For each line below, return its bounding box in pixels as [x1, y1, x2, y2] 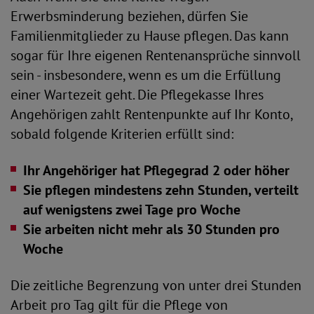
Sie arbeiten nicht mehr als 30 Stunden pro [23, 220, 280, 238]
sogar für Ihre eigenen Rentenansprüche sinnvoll [11, 46, 301, 64]
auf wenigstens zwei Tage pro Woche [23, 200, 240, 219]
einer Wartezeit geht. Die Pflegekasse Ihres [11, 86, 264, 104]
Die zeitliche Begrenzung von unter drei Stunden [11, 276, 301, 294]
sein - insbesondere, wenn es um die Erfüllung [11, 66, 281, 84]
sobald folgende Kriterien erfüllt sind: [11, 125, 233, 143]
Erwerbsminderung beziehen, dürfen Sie [11, 7, 248, 25]
